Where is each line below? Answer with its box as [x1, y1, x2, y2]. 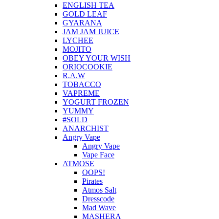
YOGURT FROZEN [63, 97, 129, 106]
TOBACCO [63, 80, 101, 88]
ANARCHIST [63, 124, 109, 132]
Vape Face [82, 150, 114, 159]
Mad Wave [82, 203, 116, 212]
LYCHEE [63, 36, 93, 44]
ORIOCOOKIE [63, 62, 112, 71]
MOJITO [63, 44, 91, 53]
